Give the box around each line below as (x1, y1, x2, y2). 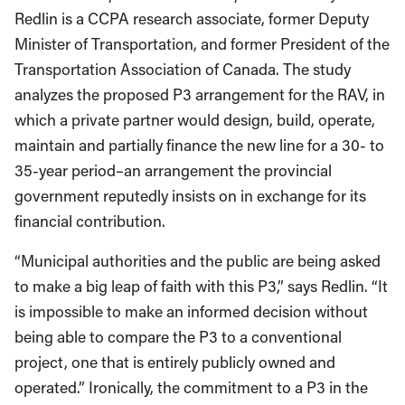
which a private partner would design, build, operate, (14, 109, 375, 130)
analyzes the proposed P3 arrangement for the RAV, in (14, 84, 385, 105)
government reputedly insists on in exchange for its (14, 185, 366, 206)
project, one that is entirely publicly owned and (14, 352, 335, 372)
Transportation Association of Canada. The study (14, 59, 351, 80)
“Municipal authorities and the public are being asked (14, 250, 381, 271)
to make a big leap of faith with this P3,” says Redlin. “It (14, 276, 388, 297)
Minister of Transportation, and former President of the (14, 33, 390, 54)
